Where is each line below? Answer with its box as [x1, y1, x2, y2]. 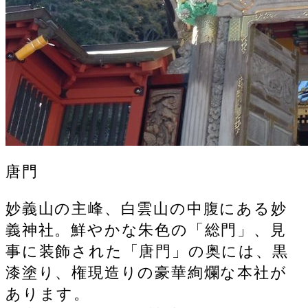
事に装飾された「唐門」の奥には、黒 [5, 242, 289, 260]
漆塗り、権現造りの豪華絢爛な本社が [5, 263, 287, 281]
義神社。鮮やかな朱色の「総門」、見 [5, 221, 287, 239]
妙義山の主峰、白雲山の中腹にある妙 [5, 199, 287, 217]
